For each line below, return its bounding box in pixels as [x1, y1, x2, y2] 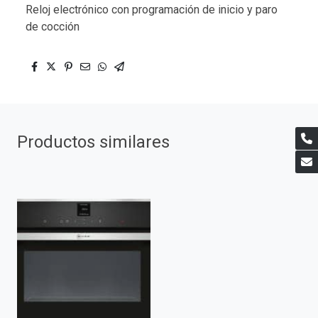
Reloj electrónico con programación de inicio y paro [26, 3, 278, 17]
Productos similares [17, 132, 170, 153]
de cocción [26, 20, 79, 34]
